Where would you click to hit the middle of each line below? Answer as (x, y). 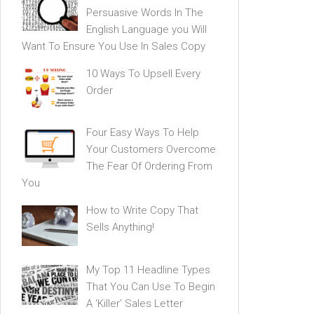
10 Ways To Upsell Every (143, 73)
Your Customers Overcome (151, 150)
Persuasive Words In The (145, 12)
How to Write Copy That (142, 211)
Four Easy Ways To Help (143, 133)
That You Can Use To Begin (151, 287)
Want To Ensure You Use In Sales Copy (114, 46)
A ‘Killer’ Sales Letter (135, 304)
